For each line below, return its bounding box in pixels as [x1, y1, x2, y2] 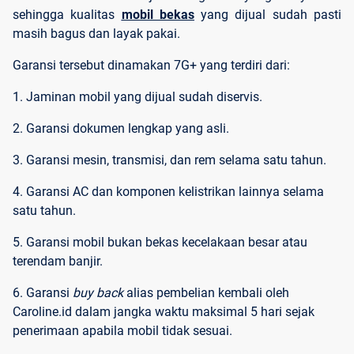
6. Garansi [13, 285, 73, 301]
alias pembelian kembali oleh [123, 285, 289, 301]
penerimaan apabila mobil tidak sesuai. [13, 323, 235, 339]
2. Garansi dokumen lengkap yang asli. [13, 121, 229, 137]
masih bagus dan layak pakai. [13, 26, 183, 42]
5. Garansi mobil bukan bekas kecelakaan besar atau [13, 235, 307, 250]
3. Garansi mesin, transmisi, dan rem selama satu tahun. [13, 153, 326, 168]
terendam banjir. [13, 254, 103, 269]
